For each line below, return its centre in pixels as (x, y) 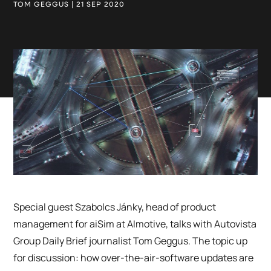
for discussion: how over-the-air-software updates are (134, 258)
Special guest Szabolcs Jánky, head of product (115, 207)
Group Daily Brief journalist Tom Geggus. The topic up (131, 241)
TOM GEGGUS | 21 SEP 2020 (69, 5)
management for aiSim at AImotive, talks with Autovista (135, 224)
